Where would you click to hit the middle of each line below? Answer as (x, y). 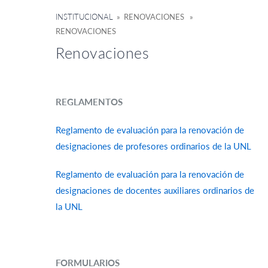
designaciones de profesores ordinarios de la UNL (153, 146)
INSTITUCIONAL (84, 16)
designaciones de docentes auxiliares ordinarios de (155, 191)
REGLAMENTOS (89, 102)
